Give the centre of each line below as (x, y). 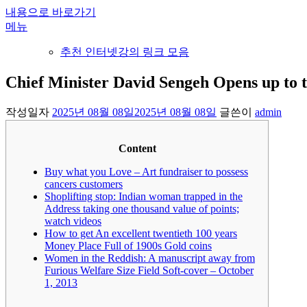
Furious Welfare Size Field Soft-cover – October (149, 270)
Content (137, 148)
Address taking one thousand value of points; (142, 208)
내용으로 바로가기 (51, 12)
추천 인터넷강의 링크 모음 (125, 52)
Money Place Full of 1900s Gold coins (128, 245)
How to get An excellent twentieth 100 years (141, 233)
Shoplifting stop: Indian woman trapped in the (144, 196)
